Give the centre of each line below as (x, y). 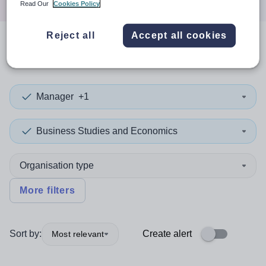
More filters (47, 190)
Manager (55, 96)
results (111, 53)
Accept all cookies (179, 35)
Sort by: (26, 234)
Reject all (71, 35)
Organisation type (57, 165)
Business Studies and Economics (107, 131)
